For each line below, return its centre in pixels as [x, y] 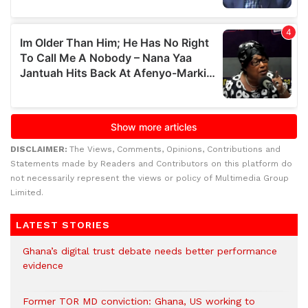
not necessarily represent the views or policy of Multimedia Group [150, 178]
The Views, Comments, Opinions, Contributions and [175, 150]
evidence [43, 266]
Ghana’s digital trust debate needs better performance [150, 251]
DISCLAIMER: [40, 150]
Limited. [27, 193]
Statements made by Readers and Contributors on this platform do [151, 164]
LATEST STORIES [63, 225]
